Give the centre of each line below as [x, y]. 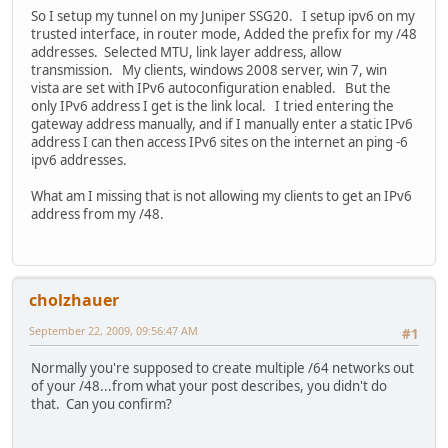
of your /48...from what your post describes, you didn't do [209, 386]
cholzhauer [74, 299]
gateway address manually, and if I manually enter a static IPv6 [222, 124]
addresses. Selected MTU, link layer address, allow [186, 52]
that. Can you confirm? [101, 404]
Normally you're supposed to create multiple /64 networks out [222, 368]
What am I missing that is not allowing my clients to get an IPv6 [221, 196]
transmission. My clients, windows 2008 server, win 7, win [209, 70]
